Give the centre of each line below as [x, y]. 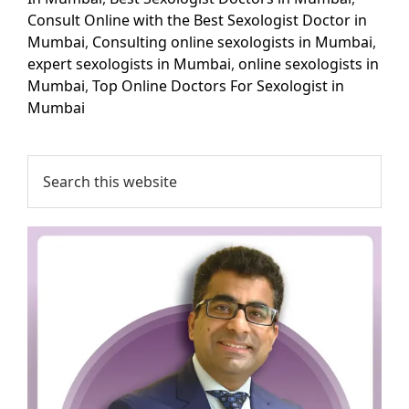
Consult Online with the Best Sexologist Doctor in [198, 20]
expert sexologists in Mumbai [130, 63]
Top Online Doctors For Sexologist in [219, 85]
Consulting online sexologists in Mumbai [233, 42]
